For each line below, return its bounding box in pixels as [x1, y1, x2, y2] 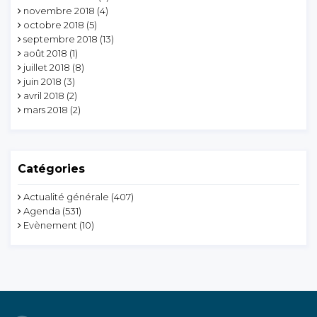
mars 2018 [23, 104, 68, 116]
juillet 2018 [23, 62, 70, 74]
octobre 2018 [23, 19, 84, 31]
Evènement [23, 219, 77, 231]
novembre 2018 [23, 5, 95, 17]
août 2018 [23, 47, 67, 59]
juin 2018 [23, 76, 62, 88]
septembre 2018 [23, 33, 98, 45]
